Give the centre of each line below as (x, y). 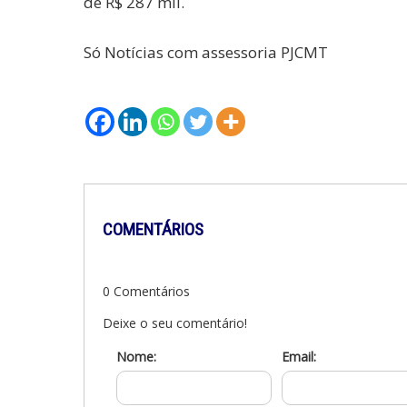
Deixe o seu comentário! (175, 323)
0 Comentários (146, 292)
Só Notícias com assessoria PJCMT (206, 53)
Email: (299, 357)
